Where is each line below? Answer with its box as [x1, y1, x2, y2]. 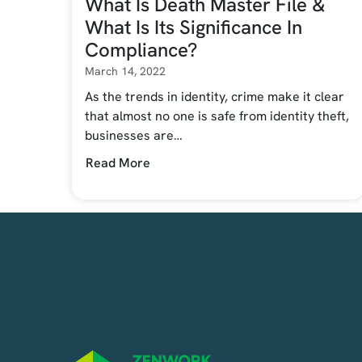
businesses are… [84, 127, 183, 145]
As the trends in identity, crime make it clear [84, 88, 344, 106]
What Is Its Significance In [84, 15, 302, 40]
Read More [85, 154, 150, 171]
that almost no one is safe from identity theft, [84, 107, 349, 125]
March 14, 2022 [84, 64, 166, 79]
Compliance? [84, 37, 197, 63]
